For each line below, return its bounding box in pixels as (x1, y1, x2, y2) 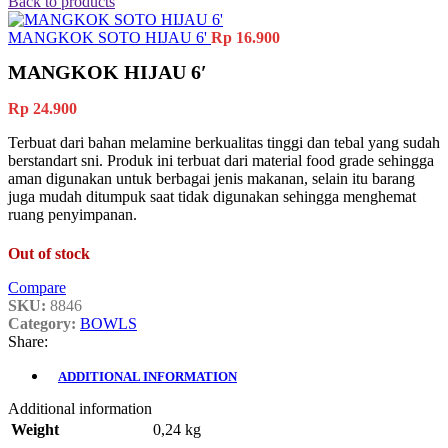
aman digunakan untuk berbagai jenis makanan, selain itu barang (8, 170, 415, 188)
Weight (11, 421, 59, 439)
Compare (8, 279, 66, 297)
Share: (8, 333, 48, 351)
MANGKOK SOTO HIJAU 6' (8, 29, 211, 46)
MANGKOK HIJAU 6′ (8, 61, 207, 84)
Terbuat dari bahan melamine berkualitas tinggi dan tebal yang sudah (8, 134, 440, 152)
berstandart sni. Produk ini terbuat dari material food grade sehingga (8, 152, 434, 170)
